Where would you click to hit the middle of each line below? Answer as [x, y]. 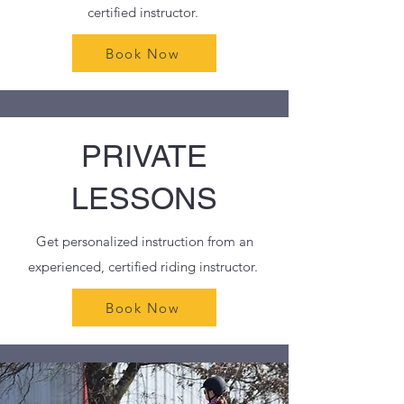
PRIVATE [144, 156]
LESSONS [144, 198]
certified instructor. [144, 12]
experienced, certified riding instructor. [144, 266]
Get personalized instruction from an [144, 241]
